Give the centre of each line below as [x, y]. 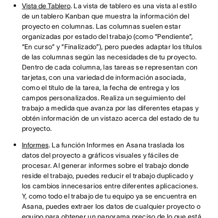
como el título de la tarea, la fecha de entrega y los [101, 88]
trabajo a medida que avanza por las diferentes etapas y [110, 108]
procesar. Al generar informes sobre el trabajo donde [105, 165]
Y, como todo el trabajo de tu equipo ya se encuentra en [109, 196]
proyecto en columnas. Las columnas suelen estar [101, 26]
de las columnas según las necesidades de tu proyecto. [109, 57]
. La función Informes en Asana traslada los [117, 145]
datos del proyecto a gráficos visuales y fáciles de [100, 155]
